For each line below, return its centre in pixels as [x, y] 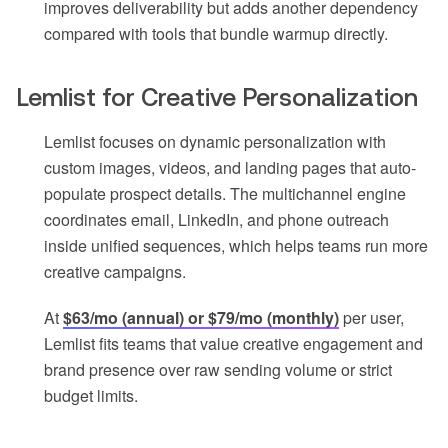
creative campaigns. [115, 272]
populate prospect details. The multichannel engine [225, 194]
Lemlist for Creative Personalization [217, 97]
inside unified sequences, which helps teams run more [236, 246]
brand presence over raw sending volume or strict [218, 370]
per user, [371, 318]
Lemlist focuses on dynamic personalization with [215, 142]
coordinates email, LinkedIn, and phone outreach [216, 220]
